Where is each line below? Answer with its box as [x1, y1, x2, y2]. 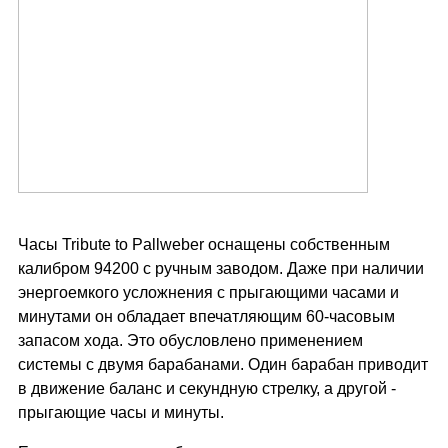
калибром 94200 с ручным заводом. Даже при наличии [18, 260, 424, 277]
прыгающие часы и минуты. [18, 404, 224, 421]
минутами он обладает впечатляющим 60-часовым [18, 308, 395, 325]
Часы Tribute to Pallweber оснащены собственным [18, 236, 390, 253]
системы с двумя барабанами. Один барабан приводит [18, 356, 428, 373]
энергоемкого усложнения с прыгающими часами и [18, 284, 399, 301]
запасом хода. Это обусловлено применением [18, 332, 363, 349]
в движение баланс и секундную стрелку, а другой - [18, 380, 396, 397]
